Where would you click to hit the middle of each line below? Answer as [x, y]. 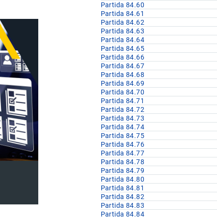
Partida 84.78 [123, 162]
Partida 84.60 [123, 5]
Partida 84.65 [123, 49]
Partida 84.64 [123, 40]
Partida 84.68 [123, 75]
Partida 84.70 [123, 92]
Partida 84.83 [123, 206]
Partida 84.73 [123, 118]
